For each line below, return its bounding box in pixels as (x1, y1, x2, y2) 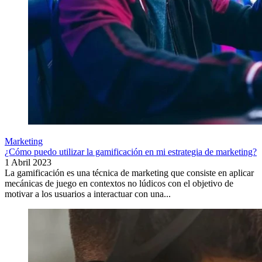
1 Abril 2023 (5, 157, 51, 168)
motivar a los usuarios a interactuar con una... (5, 189, 171, 199)
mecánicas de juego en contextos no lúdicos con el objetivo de (5, 178, 233, 189)
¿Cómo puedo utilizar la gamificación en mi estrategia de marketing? (5, 147, 257, 157)
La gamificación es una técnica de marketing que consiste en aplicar (5, 168, 254, 178)
